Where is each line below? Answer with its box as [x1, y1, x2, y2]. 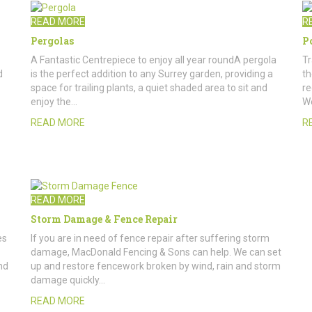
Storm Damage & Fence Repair [31, 212, 178, 226]
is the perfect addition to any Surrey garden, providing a [31, 68, 273, 79]
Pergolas [31, 33, 74, 47]
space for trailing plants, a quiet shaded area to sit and [31, 81, 267, 93]
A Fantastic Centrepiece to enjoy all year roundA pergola [31, 54, 276, 65]
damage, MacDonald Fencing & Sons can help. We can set [31, 246, 281, 258]
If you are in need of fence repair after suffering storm [31, 232, 270, 244]
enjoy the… [31, 95, 77, 107]
